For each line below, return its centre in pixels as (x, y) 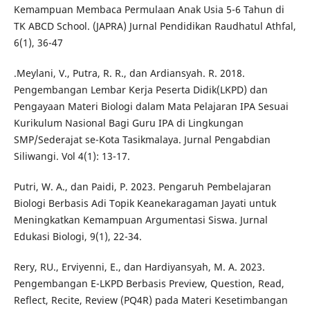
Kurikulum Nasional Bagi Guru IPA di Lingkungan (128, 123)
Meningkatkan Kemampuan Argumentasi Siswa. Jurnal (140, 220)
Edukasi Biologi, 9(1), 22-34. (77, 237)
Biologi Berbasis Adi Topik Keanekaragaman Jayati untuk (145, 203)
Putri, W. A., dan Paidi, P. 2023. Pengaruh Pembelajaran (142, 187)
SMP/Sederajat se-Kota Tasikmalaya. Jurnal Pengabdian (142, 140)
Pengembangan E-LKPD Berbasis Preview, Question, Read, (149, 284)
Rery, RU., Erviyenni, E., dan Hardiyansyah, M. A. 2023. (139, 267)
